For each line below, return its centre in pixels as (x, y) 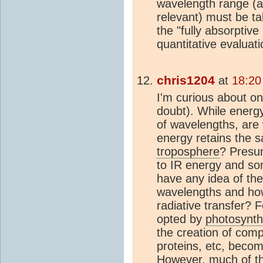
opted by (181, 219)
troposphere (188, 151)
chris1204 (186, 80)
